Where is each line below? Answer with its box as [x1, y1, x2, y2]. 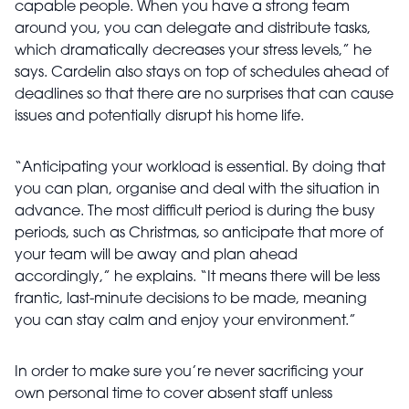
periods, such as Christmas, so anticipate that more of [15, 226, 383, 242]
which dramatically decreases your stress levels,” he [15, 44, 372, 59]
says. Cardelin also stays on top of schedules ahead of [15, 66, 389, 81]
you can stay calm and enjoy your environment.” [15, 314, 356, 330]
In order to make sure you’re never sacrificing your [15, 365, 363, 381]
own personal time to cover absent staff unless [15, 387, 332, 403]
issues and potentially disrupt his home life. [15, 110, 304, 125]
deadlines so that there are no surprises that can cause [15, 88, 393, 103]
